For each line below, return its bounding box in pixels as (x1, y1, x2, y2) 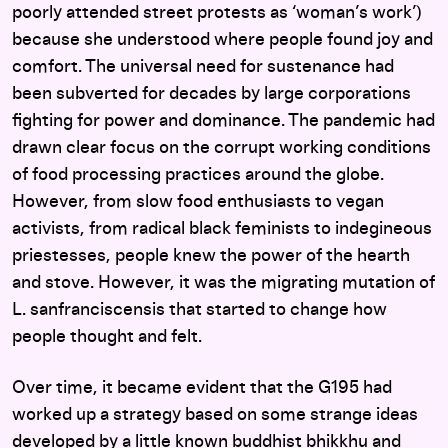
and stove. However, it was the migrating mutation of (12, 274, 435, 292)
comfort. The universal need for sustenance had (12, 58, 394, 76)
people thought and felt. (12, 328, 206, 346)
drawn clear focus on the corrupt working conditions (12, 139, 431, 157)
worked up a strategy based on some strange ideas (12, 406, 418, 424)
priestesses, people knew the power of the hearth (12, 247, 410, 265)
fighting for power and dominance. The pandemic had (12, 112, 435, 130)
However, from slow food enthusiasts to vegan (12, 193, 384, 211)
